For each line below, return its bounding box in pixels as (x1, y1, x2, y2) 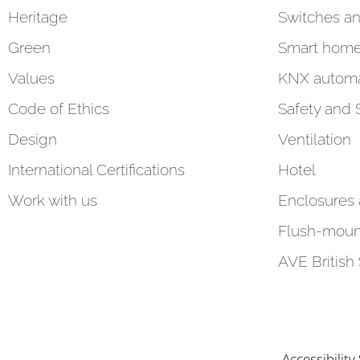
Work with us (8, 190, 97, 209)
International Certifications (8, 160, 185, 178)
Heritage (8, 7, 67, 26)
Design (8, 129, 57, 148)
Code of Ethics (8, 99, 109, 117)
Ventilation (278, 129, 351, 148)
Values (8, 68, 55, 87)
